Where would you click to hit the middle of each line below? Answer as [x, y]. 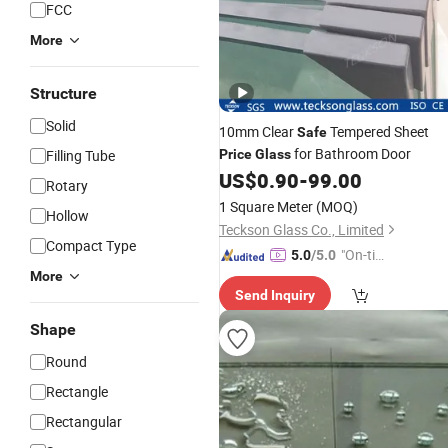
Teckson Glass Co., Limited [301, 229]
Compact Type [91, 245]
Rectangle [77, 391]
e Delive [364, 276]
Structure [63, 93]
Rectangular [84, 421]
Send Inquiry [275, 295]
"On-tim [364, 254]
